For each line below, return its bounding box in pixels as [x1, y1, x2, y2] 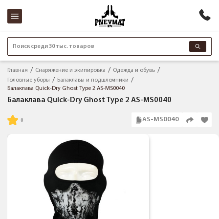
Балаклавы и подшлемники [57, 77, 129, 83]
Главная [7, 67, 28, 73]
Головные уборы [7, 77, 50, 83]
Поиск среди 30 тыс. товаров [13, 43, 94, 49]
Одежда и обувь [113, 67, 155, 73]
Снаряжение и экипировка [35, 67, 106, 73]
